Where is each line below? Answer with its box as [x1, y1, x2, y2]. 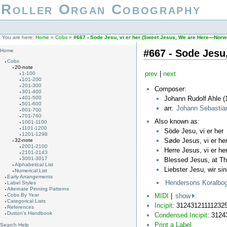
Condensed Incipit [154, 211, 207, 219]
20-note [14, 64, 33, 70]
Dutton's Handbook [7, 210, 53, 216]
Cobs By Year [7, 192, 40, 198]
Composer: [154, 85, 186, 93]
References [7, 204, 34, 210]
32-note [14, 137, 33, 143]
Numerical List [14, 168, 47, 174]
